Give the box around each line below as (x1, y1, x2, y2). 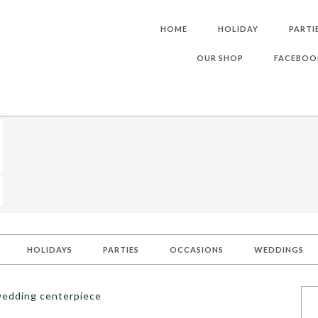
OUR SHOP (197, 53, 243, 62)
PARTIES (103, 245, 139, 254)
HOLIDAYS (27, 245, 72, 254)
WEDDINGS (254, 245, 304, 254)
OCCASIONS (170, 245, 224, 254)
